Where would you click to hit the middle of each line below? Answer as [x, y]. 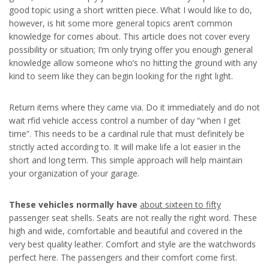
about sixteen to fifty [180, 204]
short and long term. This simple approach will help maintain [126, 160]
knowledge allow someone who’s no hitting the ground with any [133, 63]
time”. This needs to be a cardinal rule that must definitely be [127, 134]
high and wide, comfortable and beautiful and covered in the [126, 231]
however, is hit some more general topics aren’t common [121, 23]
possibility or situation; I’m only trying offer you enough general [131, 50]
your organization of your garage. [74, 173]
